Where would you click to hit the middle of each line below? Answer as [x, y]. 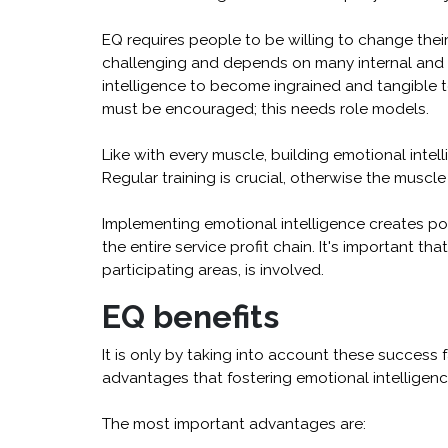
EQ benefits [190, 317]
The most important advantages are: [234, 424]
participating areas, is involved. [213, 270]
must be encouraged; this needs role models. [265, 109]
